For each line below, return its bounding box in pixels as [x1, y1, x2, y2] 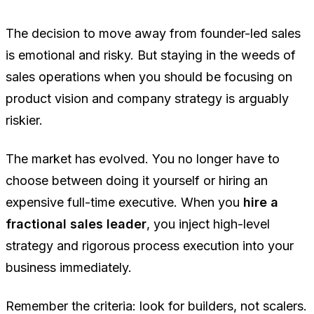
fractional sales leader [6, 216, 146, 231]
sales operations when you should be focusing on [6, 69, 292, 84]
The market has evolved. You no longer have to [6, 151, 280, 166]
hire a [243, 194, 278, 210]
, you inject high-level [146, 216, 270, 231]
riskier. [6, 112, 43, 128]
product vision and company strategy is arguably [6, 90, 289, 106]
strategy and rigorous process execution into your [6, 238, 294, 253]
